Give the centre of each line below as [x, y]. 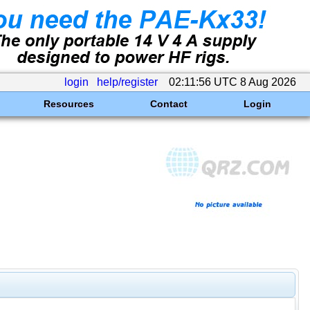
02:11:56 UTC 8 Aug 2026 [232, 82]
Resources [69, 104]
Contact [168, 104]
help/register [127, 82]
